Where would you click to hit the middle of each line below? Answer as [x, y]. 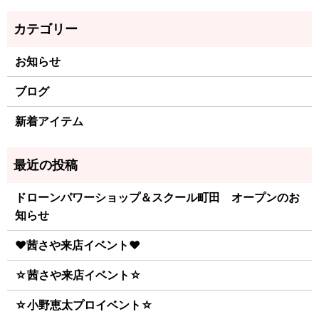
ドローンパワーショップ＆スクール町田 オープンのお [158, 198]
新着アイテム [49, 121]
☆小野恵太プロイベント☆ [84, 305]
